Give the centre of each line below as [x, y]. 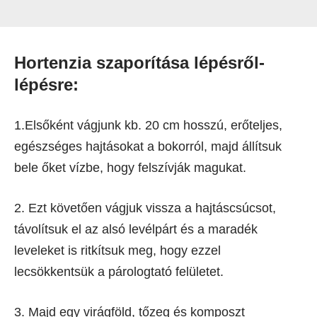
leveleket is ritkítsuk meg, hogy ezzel [117, 250]
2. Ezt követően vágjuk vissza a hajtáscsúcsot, [145, 208]
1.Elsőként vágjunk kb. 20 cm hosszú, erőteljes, [148, 125]
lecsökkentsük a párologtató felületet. [119, 271]
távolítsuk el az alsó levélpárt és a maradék [136, 229]
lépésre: [46, 84]
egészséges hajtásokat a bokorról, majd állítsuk [148, 146]
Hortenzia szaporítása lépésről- [139, 62]
